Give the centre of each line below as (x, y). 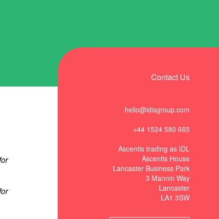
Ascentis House (166, 159)
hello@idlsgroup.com (157, 110)
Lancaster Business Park (151, 168)
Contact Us (170, 77)
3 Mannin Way (168, 178)
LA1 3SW (175, 198)
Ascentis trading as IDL (154, 149)
